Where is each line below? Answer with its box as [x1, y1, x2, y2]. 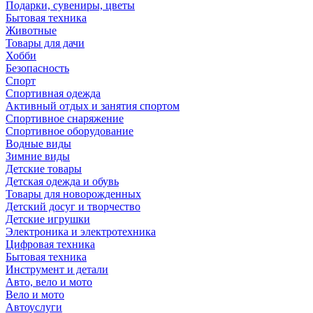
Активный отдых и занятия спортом [6, 99, 180, 112]
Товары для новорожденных [6, 187, 141, 200]
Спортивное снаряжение [6, 112, 124, 124]
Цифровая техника [6, 238, 95, 250]
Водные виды [6, 137, 71, 150]
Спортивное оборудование [6, 124, 133, 137]
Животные [6, 24, 57, 36]
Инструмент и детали [6, 263, 108, 275]
